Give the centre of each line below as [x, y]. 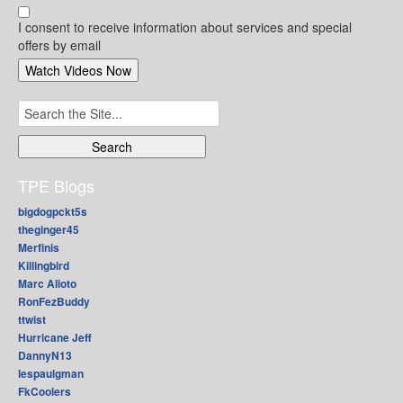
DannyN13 [45, 356]
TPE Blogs [56, 186]
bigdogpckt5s [53, 212]
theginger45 [49, 230]
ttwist [32, 320]
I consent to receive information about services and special [185, 27]
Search [37, 108]
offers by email [59, 45]
